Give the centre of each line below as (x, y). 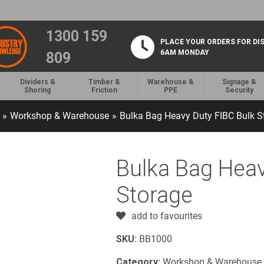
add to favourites (167, 216)
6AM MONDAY (184, 52)
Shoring (38, 90)
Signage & (239, 82)
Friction (105, 90)
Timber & (105, 82)
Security (239, 90)
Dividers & (37, 82)
